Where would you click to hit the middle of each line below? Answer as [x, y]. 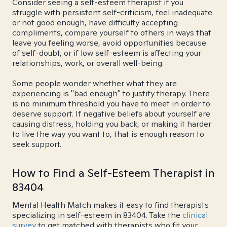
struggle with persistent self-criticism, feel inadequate [112, 12]
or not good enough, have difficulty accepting [95, 23]
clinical [195, 215]
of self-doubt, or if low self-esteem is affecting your [107, 53]
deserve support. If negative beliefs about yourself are [111, 114]
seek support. [37, 144]
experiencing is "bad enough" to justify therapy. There [111, 93]
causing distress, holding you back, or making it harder [112, 124]
